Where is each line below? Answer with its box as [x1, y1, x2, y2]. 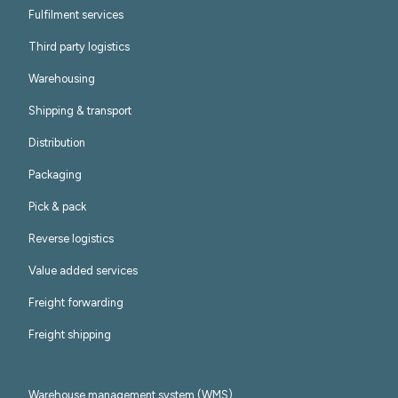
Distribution [28, 136, 85, 149]
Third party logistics [28, 40, 130, 53]
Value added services [28, 264, 138, 277]
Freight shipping [28, 328, 111, 341]
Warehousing [28, 72, 95, 85]
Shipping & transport [28, 104, 131, 117]
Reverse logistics [28, 232, 114, 245]
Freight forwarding [28, 296, 123, 309]
